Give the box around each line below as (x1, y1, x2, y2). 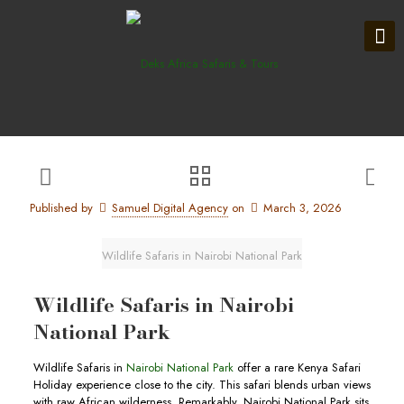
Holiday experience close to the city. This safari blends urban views (32, 376, 371, 393)
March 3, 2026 (263, 199, 342, 216)
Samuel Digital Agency (112, 199, 228, 216)
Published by (30, 199, 93, 216)
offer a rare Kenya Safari (233, 359, 361, 376)
